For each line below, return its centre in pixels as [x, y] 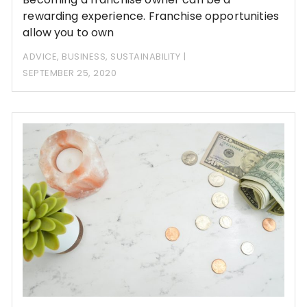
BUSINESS [84, 57]
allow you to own [69, 33]
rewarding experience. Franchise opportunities [151, 16]
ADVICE [40, 57]
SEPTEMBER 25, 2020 [70, 73]
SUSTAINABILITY [146, 57]
